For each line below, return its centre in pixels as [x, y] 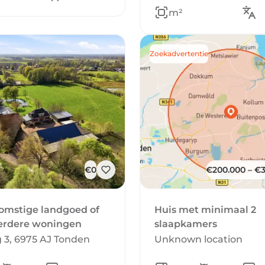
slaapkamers [186, 224]
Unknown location [198, 239]
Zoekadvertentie [179, 54]
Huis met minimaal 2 [205, 210]
